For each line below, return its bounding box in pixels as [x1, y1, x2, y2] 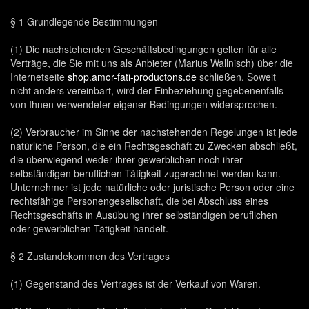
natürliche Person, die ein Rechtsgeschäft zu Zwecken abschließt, [10, 139, 297, 152]
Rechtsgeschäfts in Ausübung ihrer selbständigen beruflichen [10, 208, 277, 221]
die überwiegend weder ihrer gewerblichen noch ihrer [10, 152, 243, 166]
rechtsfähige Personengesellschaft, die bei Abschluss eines [10, 194, 268, 208]
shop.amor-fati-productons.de [68, 70, 197, 83]
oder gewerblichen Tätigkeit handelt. [10, 221, 168, 235]
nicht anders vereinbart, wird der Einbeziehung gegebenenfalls [10, 83, 283, 97]
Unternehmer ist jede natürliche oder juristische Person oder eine [10, 180, 295, 194]
